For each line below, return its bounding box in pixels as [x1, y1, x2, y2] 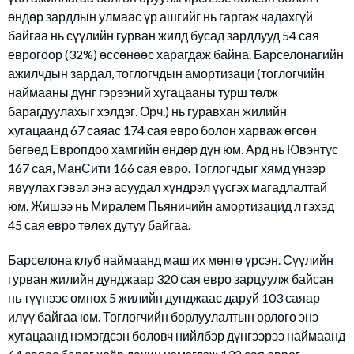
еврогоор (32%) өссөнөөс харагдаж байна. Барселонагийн [8, 47, 344, 62]
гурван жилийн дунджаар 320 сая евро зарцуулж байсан [8, 271, 333, 286]
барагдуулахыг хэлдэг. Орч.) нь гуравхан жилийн [8, 104, 287, 119]
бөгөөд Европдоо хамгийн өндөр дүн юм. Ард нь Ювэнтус [8, 141, 338, 156]
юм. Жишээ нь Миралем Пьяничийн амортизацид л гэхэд [8, 198, 334, 213]
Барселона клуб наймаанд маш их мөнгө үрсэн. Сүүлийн [8, 252, 333, 267]
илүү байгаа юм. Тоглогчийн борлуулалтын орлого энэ [8, 309, 318, 324]
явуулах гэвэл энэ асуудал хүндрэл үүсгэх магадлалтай [8, 179, 327, 194]
